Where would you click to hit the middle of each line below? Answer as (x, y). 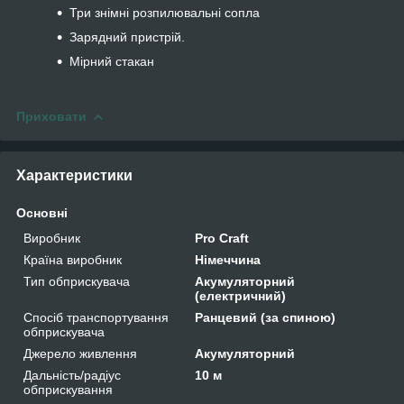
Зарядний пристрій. (127, 37)
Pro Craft (222, 238)
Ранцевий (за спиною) (266, 317)
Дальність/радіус (72, 375)
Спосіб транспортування (96, 317)
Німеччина (228, 259)
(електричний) (241, 295)
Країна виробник (73, 259)
